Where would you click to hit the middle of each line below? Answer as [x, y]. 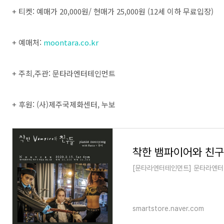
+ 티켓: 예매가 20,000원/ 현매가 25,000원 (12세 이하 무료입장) [113, 11]
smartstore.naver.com [168, 208]
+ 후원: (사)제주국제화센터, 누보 [64, 104]
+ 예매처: [28, 42]
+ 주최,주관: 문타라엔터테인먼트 [64, 73]
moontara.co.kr [71, 42]
